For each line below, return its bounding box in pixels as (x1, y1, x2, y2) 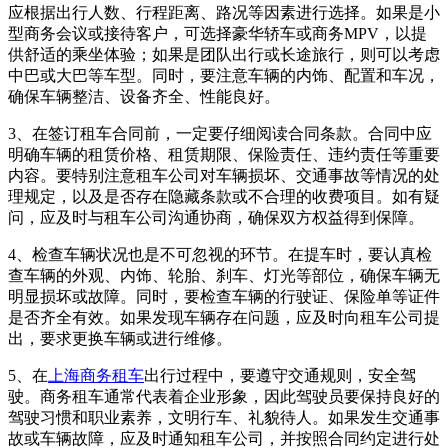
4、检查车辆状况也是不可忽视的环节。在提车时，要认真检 (8, 245, 432, 263)
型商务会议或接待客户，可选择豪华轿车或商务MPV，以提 (8, 24, 427, 42)
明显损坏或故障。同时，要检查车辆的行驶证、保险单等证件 (8, 287, 440, 305)
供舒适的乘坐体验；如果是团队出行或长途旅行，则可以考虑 (8, 45, 440, 63)
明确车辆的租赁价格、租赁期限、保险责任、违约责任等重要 (8, 145, 440, 163)
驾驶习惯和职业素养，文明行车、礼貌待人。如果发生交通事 (8, 408, 440, 426)
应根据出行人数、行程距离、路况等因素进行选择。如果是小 (8, 3, 440, 21)
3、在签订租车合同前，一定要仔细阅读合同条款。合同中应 (8, 124, 432, 142)
